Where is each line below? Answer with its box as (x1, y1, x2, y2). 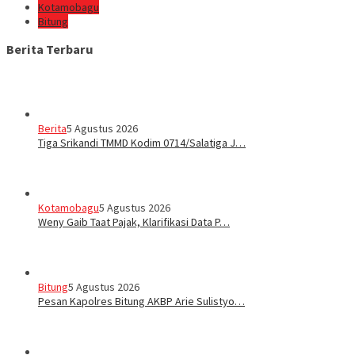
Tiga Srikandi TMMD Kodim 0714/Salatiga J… (38, 135, 246, 150)
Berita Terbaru (6, 41, 94, 58)
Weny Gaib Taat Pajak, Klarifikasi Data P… (38, 214, 230, 229)
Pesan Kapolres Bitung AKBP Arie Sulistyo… (38, 293, 245, 308)
